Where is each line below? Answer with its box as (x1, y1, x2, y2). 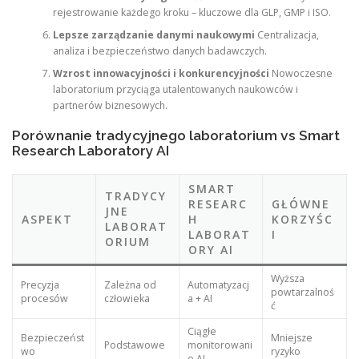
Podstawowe (103, 337, 165, 352)
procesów (20, 291, 68, 305)
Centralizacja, (254, 27, 319, 42)
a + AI (187, 291, 212, 305)
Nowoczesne (268, 66, 333, 80)
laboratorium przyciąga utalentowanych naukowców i (52, 82, 298, 96)
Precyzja (20, 277, 59, 292)
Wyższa (270, 271, 305, 285)
